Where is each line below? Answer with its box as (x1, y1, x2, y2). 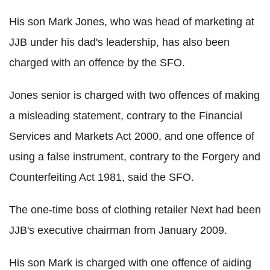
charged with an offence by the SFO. (9, 56, 185, 69)
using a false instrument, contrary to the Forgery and (9, 150, 260, 163)
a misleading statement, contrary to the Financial (9, 109, 242, 122)
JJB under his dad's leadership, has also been (9, 36, 230, 48)
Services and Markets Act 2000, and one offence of (9, 130, 254, 142)
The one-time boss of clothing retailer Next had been (9, 203, 261, 216)
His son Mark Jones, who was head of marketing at (9, 15, 254, 28)
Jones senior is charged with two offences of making (9, 89, 260, 101)
